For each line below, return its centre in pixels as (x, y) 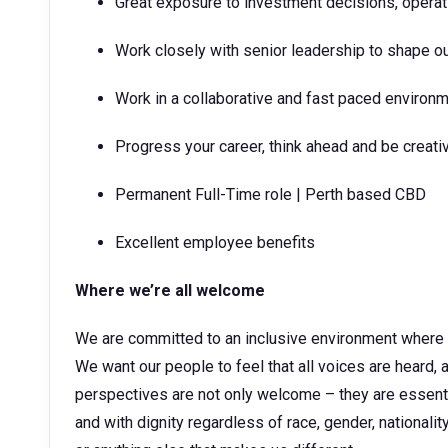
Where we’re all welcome (170, 290)
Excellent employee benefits (215, 242)
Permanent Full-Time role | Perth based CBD (270, 194)
